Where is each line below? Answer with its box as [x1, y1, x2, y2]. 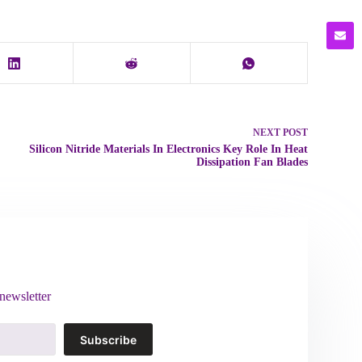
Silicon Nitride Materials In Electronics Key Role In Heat [28, 143, 308, 155]
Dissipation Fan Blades [196, 156, 308, 168]
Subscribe [79, 332, 137, 347]
